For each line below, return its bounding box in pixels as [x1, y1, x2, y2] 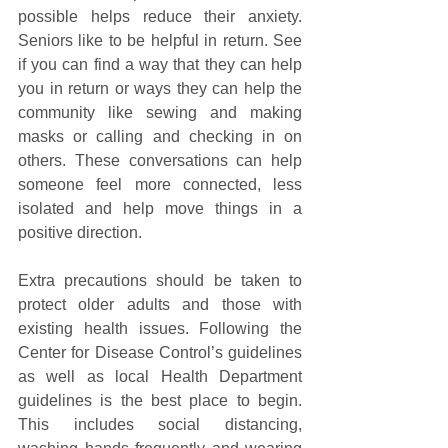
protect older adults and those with [18, 296, 302, 314]
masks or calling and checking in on [18, 128, 302, 146]
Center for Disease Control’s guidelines [18, 344, 302, 362]
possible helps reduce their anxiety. [18, 8, 302, 26]
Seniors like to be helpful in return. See [18, 32, 302, 50]
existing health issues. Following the [18, 320, 302, 338]
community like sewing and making [18, 104, 302, 122]
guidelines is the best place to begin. [18, 392, 302, 410]
